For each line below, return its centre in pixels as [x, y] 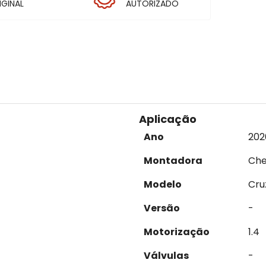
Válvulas [166, 256]
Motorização [177, 232]
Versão [162, 208]
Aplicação [168, 119]
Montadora [173, 161]
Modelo [163, 184]
